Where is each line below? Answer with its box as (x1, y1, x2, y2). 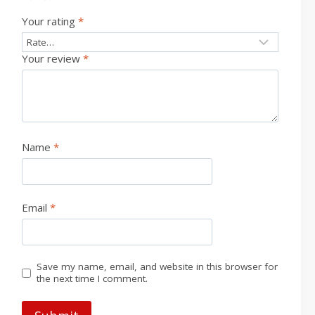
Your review (21, 51, 83, 65)
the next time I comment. (36, 272, 148, 285)
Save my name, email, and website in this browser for (36, 260, 278, 274)
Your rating (21, 14, 78, 29)
